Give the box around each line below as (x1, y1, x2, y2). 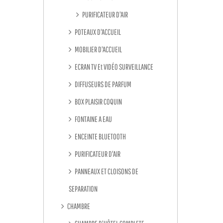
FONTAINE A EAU (74, 114, 112, 123)
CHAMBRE (66, 202, 90, 211)
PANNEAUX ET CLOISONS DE (74, 167, 138, 176)
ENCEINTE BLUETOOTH (74, 132, 126, 141)
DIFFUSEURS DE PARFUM (74, 80, 131, 89)
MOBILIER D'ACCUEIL (74, 45, 122, 54)
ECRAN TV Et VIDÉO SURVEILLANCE (74, 62, 153, 71)
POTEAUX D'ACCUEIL (74, 27, 121, 36)
